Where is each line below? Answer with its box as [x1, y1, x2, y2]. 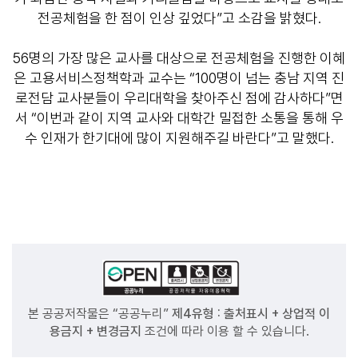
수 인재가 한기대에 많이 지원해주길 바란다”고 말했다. [24, 129, 334, 146]
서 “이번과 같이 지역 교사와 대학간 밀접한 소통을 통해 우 [14, 109, 344, 126]
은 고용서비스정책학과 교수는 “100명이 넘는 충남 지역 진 [14, 70, 344, 86]
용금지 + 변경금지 [49, 324, 141, 339]
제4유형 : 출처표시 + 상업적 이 [172, 306, 330, 321]
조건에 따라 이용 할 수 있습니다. [141, 324, 309, 339]
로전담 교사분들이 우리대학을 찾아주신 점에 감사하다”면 [14, 89, 344, 106]
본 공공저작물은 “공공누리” [28, 306, 172, 321]
